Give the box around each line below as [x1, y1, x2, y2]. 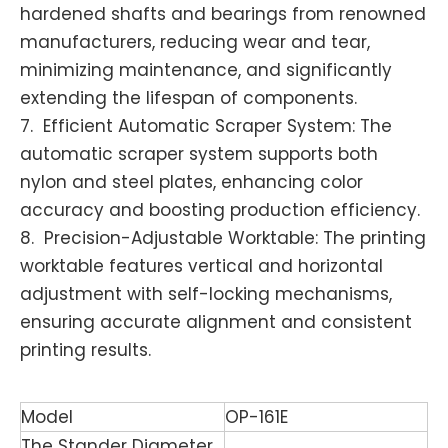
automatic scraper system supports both [20, 142, 378, 166]
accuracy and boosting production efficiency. [20, 198, 420, 222]
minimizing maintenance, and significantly [20, 58, 392, 82]
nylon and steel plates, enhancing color [20, 170, 363, 194]
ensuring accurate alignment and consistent [20, 310, 412, 334]
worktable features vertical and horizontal [20, 254, 383, 278]
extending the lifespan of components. [20, 86, 357, 110]
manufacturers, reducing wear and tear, [20, 30, 370, 54]
